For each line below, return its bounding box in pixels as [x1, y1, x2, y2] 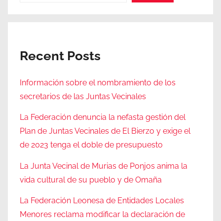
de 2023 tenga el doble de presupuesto [20, 140, 163, 150]
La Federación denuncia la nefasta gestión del [20, 112, 185, 122]
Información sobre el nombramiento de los [20, 77, 176, 87]
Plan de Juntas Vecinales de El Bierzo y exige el [20, 126, 190, 136]
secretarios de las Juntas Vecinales [20, 91, 146, 101]
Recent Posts [20, 48, 101, 64]
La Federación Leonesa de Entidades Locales [20, 195, 184, 205]
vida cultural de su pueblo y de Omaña [20, 175, 162, 184]
